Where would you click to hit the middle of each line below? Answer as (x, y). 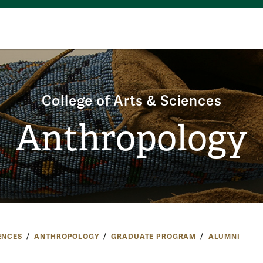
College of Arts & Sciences (131, 101)
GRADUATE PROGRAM (154, 237)
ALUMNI (224, 237)
